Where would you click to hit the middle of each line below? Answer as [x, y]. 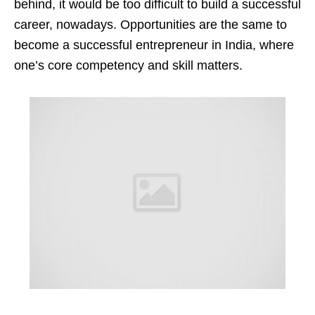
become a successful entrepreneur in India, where [154, 45]
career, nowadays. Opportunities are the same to [150, 25]
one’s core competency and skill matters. [128, 66]
